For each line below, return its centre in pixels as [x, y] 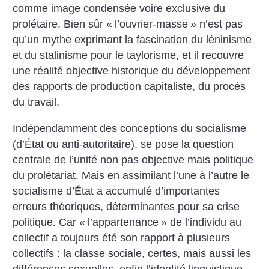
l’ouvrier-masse [152, 24]
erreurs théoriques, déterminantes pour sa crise [126, 206]
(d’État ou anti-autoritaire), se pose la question [123, 144]
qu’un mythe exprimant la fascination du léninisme [132, 40]
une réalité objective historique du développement [132, 71]
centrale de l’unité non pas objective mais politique [133, 159]
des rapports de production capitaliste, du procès [129, 86]
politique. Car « [49, 222]
